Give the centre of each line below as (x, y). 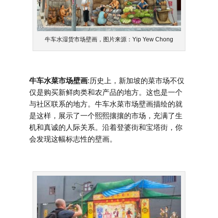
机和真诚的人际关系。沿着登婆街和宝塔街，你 (106, 127)
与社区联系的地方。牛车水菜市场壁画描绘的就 (106, 104)
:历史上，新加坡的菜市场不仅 (136, 80)
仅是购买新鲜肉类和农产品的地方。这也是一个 (106, 92)
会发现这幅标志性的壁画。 (73, 139)
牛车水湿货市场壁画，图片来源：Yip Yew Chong (109, 39)
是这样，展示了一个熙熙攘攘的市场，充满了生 (106, 115)
